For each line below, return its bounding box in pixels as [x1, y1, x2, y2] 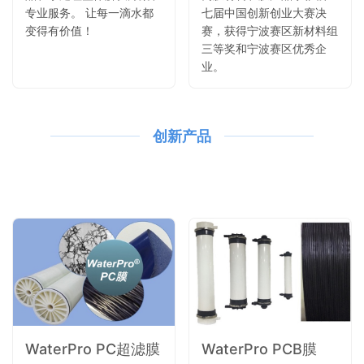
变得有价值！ [25, 23, 93, 37]
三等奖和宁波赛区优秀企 [201, 41, 327, 55]
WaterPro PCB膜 [201, 340, 317, 358]
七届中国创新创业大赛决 [201, 5, 327, 19]
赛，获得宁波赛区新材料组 [201, 23, 338, 37]
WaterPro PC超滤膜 [25, 340, 160, 358]
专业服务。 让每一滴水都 [25, 5, 154, 19]
